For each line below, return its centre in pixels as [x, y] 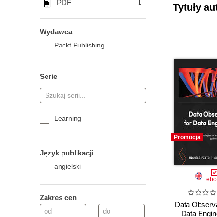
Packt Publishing [79, 45]
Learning [68, 118]
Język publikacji [67, 153]
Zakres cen [58, 197]
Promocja [187, 137]
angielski [68, 166]
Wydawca [56, 32]
